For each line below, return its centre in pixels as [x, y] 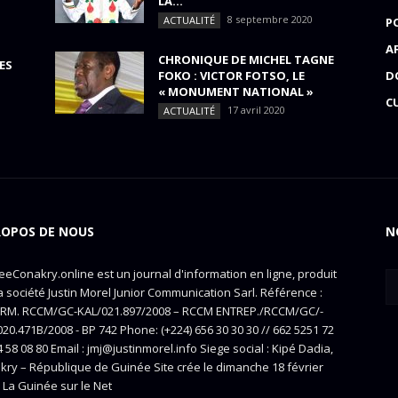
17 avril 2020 [256, 110]
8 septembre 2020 [270, 19]
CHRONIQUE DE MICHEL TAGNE [246, 60]
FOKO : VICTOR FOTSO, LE [231, 76]
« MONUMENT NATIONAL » [236, 92]
